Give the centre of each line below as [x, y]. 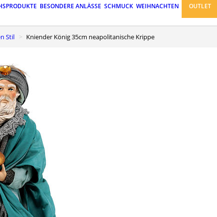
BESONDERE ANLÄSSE [70, 6]
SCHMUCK [119, 6]
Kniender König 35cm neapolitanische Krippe [92, 37]
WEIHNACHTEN [157, 6]
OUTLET [200, 6]
